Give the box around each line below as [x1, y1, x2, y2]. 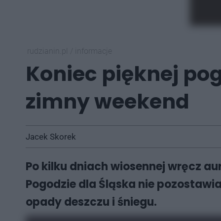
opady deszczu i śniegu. [26, 194, 157, 210]
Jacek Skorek [26, 132, 76, 142]
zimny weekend [26, 87, 189, 115]
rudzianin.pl [27, 46, 70, 56]
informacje [75, 46, 112, 56]
